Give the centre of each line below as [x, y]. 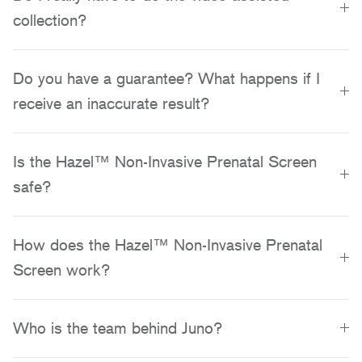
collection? [50, 20]
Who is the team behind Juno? [118, 328]
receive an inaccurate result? [111, 103]
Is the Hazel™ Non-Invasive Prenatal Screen [165, 162]
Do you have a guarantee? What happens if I [166, 78]
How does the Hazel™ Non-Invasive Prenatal [168, 245]
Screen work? [61, 270]
